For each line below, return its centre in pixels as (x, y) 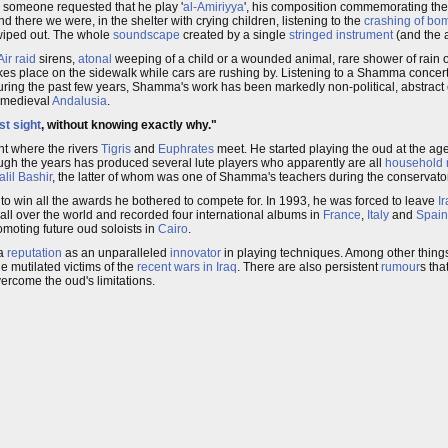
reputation (34, 253)
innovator (195, 253)
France (342, 215)
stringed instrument (341, 35)
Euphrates (186, 149)
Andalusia (79, 101)
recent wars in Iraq (187, 267)
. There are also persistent (309, 267)
